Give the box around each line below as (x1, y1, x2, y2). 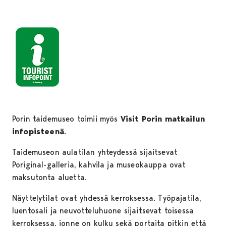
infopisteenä (12, 127, 64, 137)
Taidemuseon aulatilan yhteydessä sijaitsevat (12, 147, 178, 157)
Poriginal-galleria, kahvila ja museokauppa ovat (12, 160, 186, 170)
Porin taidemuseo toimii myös (12, 114, 121, 124)
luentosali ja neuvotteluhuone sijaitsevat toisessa (12, 206, 194, 216)
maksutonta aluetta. (12, 173, 90, 183)
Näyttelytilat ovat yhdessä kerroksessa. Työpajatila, (12, 193, 202, 203)
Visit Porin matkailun (120, 114, 205, 124)
